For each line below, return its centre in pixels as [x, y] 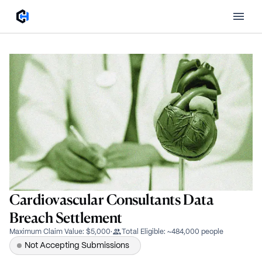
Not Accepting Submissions [77, 246]
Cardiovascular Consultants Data [112, 199]
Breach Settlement [66, 218]
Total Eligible [143, 232]
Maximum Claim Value [46, 232]
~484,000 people [195, 232]
